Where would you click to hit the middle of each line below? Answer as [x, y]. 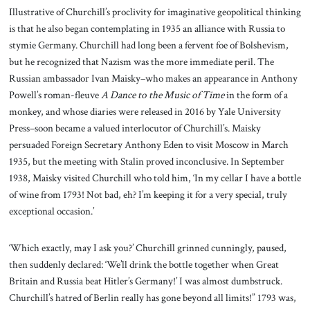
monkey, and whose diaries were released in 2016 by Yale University [145, 111]
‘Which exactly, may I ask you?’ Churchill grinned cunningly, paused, [147, 248]
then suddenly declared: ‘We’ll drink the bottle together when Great [144, 265]
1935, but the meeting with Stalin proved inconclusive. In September [146, 161]
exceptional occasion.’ [51, 211]
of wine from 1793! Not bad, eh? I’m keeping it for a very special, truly [148, 194]
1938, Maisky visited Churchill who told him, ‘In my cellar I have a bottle [155, 177]
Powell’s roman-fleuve [55, 94]
